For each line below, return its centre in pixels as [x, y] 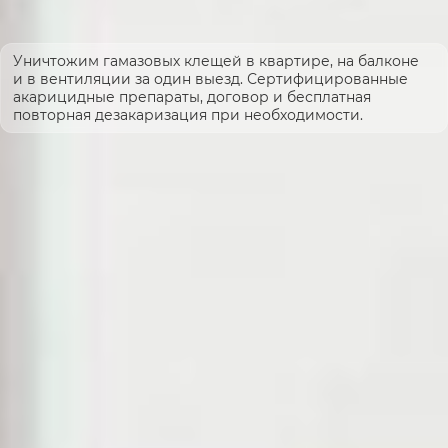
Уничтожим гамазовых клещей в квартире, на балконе [216, 61]
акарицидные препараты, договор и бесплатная [192, 97]
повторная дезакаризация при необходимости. [188, 115]
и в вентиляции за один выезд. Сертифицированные [210, 79]
